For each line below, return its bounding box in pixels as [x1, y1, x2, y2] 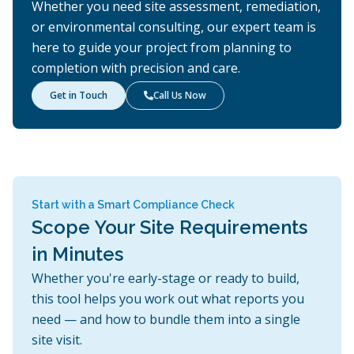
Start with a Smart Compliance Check [32, 198, 235, 212]
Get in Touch [50, 88, 107, 103]
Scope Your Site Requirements [32, 216, 307, 239]
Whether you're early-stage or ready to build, [32, 269, 299, 288]
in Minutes [32, 243, 123, 266]
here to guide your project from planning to [32, 39, 292, 57]
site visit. [32, 331, 82, 349]
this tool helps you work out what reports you [32, 290, 304, 308]
